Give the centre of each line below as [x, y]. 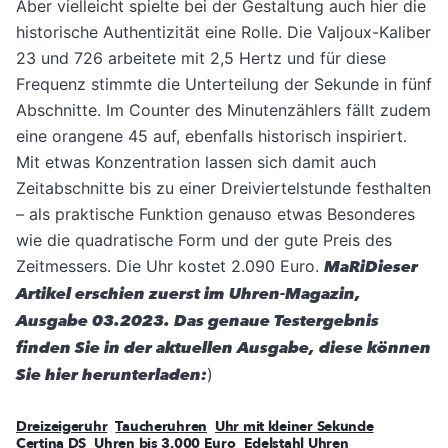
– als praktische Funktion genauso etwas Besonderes [215, 214]
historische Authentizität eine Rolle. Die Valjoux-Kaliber [223, 32]
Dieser [391, 267]
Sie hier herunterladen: [111, 375]
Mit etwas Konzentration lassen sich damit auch [196, 162]
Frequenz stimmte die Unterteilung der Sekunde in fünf [224, 84]
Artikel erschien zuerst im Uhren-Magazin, [188, 294]
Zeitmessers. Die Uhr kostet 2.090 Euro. [170, 266]
